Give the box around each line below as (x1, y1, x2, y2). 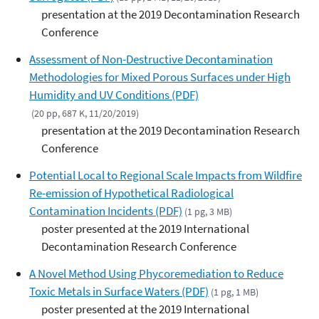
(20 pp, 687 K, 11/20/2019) (31, 107, 140, 120)
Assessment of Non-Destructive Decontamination (29, 51, 273, 67)
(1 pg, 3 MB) (184, 204, 233, 218)
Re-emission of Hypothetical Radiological (29, 184, 234, 201)
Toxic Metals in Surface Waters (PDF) (29, 283, 209, 299)
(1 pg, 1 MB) (211, 285, 259, 298)
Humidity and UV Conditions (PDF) (29, 87, 199, 103)
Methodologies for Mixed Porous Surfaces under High (29, 69, 291, 85)
